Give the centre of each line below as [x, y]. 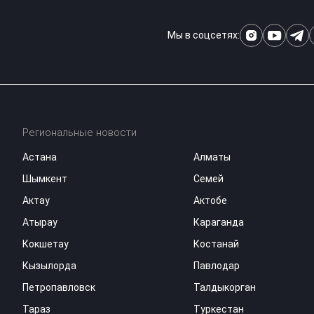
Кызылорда [50, 265]
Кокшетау [46, 244]
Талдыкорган [224, 287]
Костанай [216, 244]
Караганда [218, 222]
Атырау [40, 222]
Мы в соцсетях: [204, 35]
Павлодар [216, 265]
